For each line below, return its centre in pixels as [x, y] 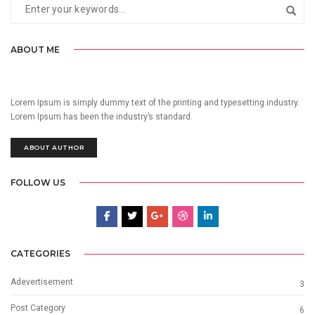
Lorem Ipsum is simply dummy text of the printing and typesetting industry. [155, 102]
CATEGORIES [40, 254]
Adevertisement [42, 282]
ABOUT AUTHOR [54, 147]
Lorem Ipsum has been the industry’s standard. [102, 116]
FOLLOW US [38, 182]
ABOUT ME [35, 49]
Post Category [38, 308]
